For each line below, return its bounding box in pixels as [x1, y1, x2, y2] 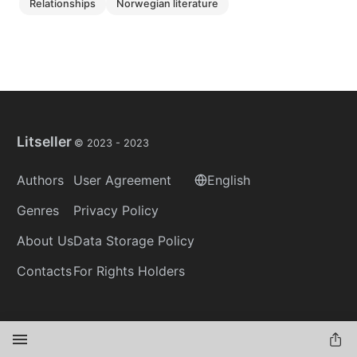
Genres [17, 202, 59, 218]
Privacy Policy [73, 202, 159, 218]
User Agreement [73, 172, 171, 188]
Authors [17, 172, 64, 188]
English [207, 172, 250, 188]
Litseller [17, 133, 72, 150]
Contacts [17, 263, 72, 279]
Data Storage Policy [73, 233, 194, 249]
